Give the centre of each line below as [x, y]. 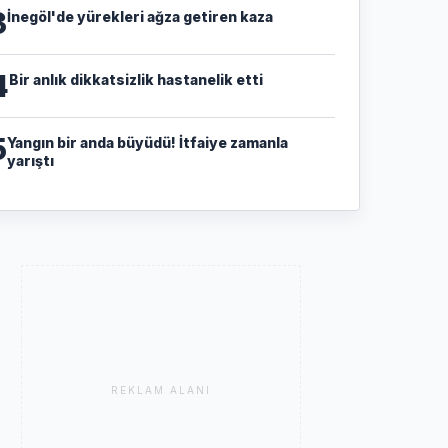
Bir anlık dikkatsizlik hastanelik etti [135, 79]
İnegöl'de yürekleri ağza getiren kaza [139, 16]
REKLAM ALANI [161, 389]
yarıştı [30, 160]
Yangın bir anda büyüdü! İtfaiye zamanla [147, 142]
